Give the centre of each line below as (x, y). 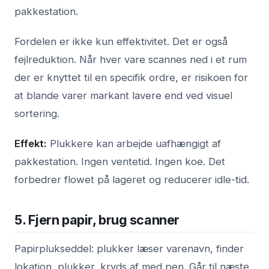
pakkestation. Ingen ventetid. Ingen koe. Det (120, 161)
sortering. (37, 113)
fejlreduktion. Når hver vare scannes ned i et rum (131, 59)
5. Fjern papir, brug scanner (97, 219)
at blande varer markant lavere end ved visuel (123, 95)
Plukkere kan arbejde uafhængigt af (134, 143)
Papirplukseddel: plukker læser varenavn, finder (129, 248)
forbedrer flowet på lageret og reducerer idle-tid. (132, 179)
